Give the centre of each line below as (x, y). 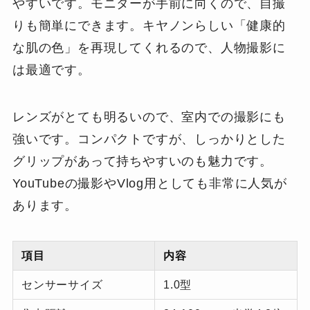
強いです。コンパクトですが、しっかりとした (149, 139)
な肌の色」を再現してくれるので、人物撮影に (149, 47)
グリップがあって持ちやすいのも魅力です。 (143, 161)
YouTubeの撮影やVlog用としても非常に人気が (149, 183)
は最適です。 (51, 70)
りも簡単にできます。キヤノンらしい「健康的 (149, 25)
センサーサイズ (62, 285)
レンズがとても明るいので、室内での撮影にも (149, 117)
